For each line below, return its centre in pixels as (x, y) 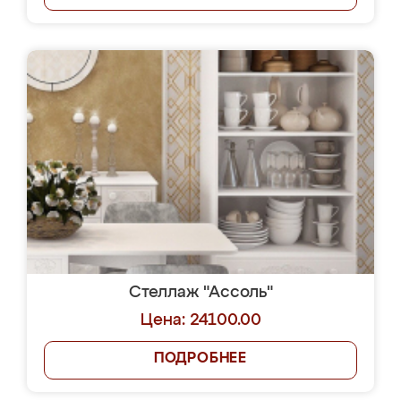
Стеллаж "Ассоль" (200, 293)
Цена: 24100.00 (200, 320)
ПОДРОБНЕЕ (200, 359)
